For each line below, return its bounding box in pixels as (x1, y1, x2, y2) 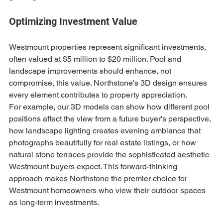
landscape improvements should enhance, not (9, 66, 173, 76)
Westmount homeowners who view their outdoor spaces (9, 186, 208, 195)
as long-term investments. (9, 198, 99, 207)
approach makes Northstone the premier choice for (9, 174, 189, 183)
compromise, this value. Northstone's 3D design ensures (9, 78, 209, 88)
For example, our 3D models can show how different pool (9, 102, 212, 111)
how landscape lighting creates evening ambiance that (9, 126, 203, 135)
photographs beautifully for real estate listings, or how (9, 138, 198, 147)
